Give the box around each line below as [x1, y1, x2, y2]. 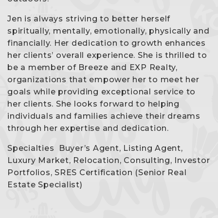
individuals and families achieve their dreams [7, 111, 200, 121]
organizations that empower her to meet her [7, 74, 200, 84]
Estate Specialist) [7, 180, 83, 189]
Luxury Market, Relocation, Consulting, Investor [7, 155, 210, 165]
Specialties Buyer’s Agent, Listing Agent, [7, 143, 183, 153]
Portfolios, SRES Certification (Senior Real [7, 167, 187, 177]
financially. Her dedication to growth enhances [7, 38, 206, 48]
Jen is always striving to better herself [7, 14, 170, 23]
